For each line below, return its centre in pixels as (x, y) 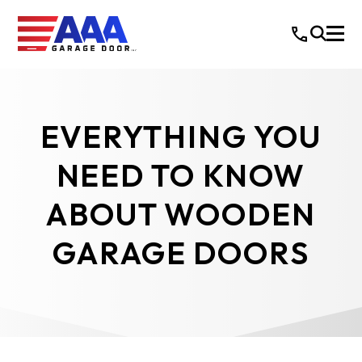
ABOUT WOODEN (181, 214)
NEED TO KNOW (181, 175)
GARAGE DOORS (181, 253)
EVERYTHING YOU (181, 137)
